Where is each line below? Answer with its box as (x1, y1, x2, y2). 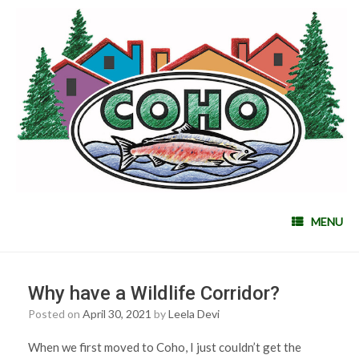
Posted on (35, 307, 83, 321)
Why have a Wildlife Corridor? (28, 282, 280, 305)
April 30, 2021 (83, 307, 151, 321)
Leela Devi (168, 307, 220, 321)
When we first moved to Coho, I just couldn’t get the (28, 340, 301, 355)
